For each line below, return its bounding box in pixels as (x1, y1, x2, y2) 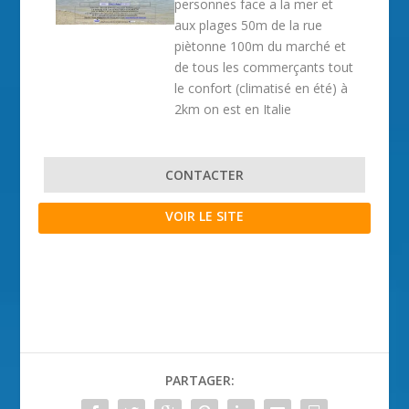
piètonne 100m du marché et (174, 37, 347, 55)
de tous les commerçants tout (174, 58, 354, 76)
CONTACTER (165, 166, 244, 184)
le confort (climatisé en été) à (174, 79, 349, 97)
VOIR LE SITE (165, 207, 244, 225)
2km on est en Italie (174, 100, 292, 118)
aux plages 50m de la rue (174, 16, 323, 34)
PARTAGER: (165, 372, 235, 389)
